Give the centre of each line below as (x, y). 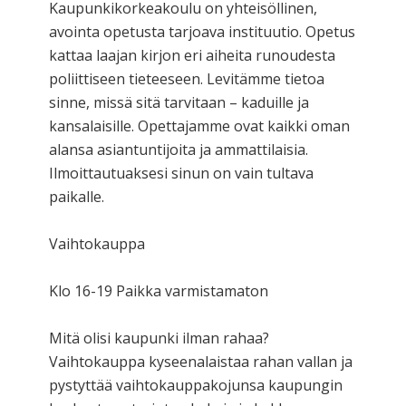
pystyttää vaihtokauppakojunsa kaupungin (196, 385)
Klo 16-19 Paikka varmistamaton (159, 290)
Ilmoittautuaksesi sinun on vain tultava (181, 173)
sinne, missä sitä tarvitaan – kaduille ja (179, 102)
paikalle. (77, 196)
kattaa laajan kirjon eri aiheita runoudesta (192, 55)
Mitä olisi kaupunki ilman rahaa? (159, 338)
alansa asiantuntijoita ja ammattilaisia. (179, 149)
